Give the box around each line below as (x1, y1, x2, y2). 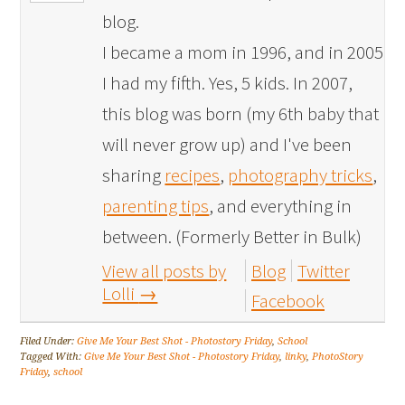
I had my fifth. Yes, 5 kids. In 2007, (102, 71, 353, 96)
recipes (165, 163, 221, 188)
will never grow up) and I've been (102, 132, 353, 157)
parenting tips (102, 193, 210, 219)
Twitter (297, 259, 350, 284)
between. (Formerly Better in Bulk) (102, 224, 363, 250)
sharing (102, 163, 165, 188)
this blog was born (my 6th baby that (102, 101, 380, 127)
